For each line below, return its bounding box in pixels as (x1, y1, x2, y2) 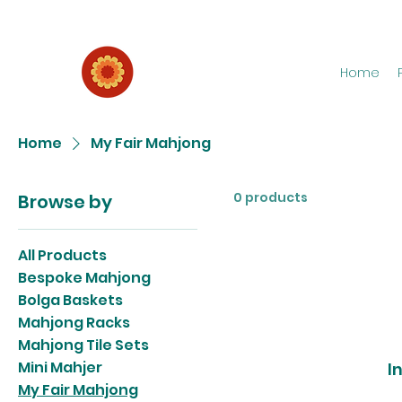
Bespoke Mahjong (18, 267, 151, 288)
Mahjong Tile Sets (18, 334, 149, 355)
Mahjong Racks (18, 311, 130, 333)
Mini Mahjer (18, 356, 102, 378)
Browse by (18, 188, 112, 214)
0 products (233, 188, 308, 206)
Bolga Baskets (18, 289, 123, 310)
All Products (18, 244, 107, 266)
